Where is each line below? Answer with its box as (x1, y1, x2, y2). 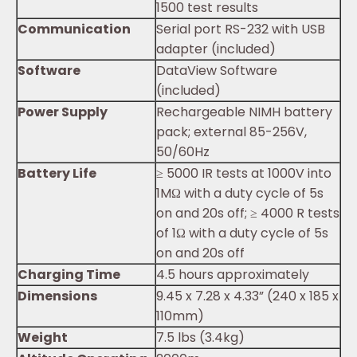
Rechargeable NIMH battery (156, 102, 332, 121)
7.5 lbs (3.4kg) (156, 328, 245, 347)
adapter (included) (156, 39, 276, 58)
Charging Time (18, 265, 120, 284)
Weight (18, 328, 68, 347)
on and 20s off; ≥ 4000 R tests (156, 203, 339, 222)
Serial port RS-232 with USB (156, 19, 325, 38)
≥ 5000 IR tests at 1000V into (156, 163, 331, 182)
